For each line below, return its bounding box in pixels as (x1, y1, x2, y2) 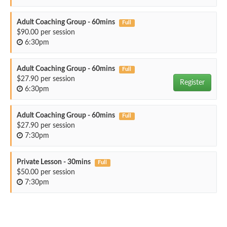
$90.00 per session (17, 29, 75, 36)
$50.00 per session (17, 169, 75, 176)
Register (180, 79, 205, 86)
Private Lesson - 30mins (17, 159, 91, 166)
